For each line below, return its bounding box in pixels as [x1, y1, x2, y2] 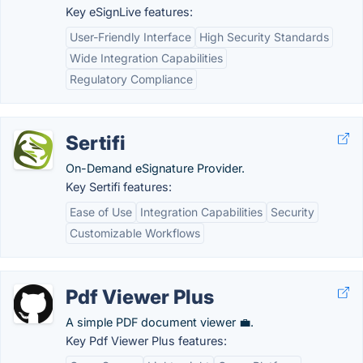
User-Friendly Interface [70, 30, 191, 44]
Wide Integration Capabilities [70, 51, 223, 65]
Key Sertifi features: [66, 180, 172, 194]
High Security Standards [199, 30, 329, 44]
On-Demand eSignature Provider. [66, 161, 245, 175]
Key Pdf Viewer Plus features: [66, 334, 227, 348]
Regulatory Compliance [70, 72, 193, 86]
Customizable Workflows [70, 226, 200, 240]
